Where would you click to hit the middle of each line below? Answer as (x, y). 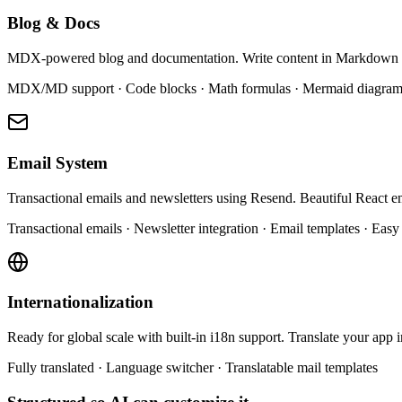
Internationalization (80, 302)
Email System (57, 162)
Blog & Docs (53, 23)
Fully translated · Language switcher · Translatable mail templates (192, 367)
